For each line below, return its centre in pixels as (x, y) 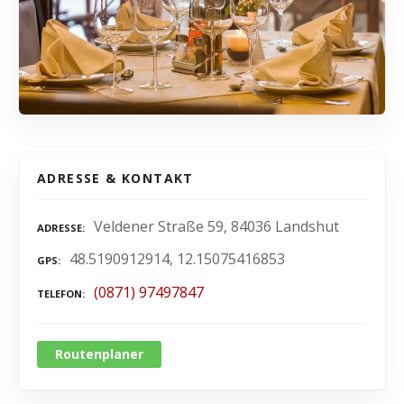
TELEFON (60, 294)
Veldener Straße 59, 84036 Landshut (216, 226)
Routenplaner (99, 354)
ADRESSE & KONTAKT (115, 178)
